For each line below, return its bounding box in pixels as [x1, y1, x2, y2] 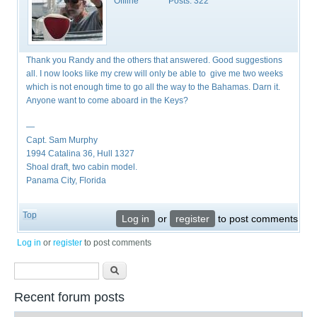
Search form [13, 262, 106, 282]
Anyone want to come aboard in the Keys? [26, 96, 189, 106]
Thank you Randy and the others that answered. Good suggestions [26, 55, 283, 66]
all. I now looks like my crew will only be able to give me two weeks [26, 69, 284, 79]
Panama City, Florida [26, 175, 107, 186]
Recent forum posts [13, 290, 125, 304]
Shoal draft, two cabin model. [26, 162, 138, 173]
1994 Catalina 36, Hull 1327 [26, 149, 135, 159]
